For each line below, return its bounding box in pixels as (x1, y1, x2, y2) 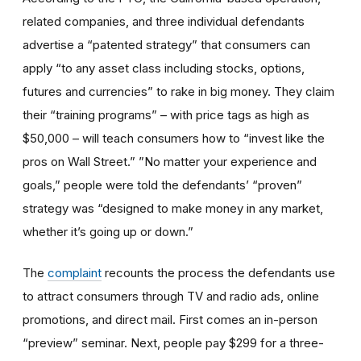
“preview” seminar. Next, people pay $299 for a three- (23, 334, 324, 351)
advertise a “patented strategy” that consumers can (23, 36, 310, 52)
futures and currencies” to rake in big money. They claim (23, 83, 334, 99)
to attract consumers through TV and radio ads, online (23, 288, 319, 304)
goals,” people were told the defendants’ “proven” (23, 176, 302, 193)
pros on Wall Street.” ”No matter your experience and (23, 153, 317, 169)
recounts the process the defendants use (102, 264, 335, 280)
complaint (48, 264, 102, 280)
